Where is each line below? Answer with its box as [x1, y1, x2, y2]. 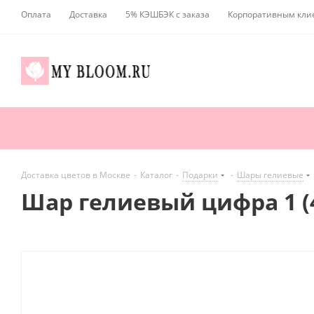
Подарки [182, 169, 218, 182]
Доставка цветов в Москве [21, 169, 130, 182]
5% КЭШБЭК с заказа [125, 8, 210, 20]
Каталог [140, 169, 172, 182]
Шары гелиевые [237, 169, 303, 182]
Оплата [21, 8, 51, 20]
